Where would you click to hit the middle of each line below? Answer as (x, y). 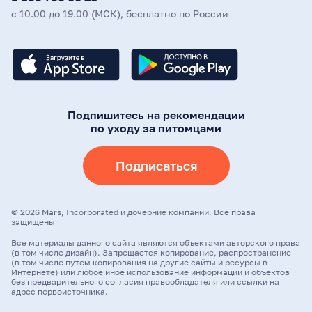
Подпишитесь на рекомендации (156, 115)
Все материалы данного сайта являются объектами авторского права (156, 243)
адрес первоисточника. (60, 291)
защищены (33, 222)
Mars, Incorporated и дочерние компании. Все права (149, 212)
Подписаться (156, 166)
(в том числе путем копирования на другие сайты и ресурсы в (139, 262)
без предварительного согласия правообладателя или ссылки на (145, 282)
